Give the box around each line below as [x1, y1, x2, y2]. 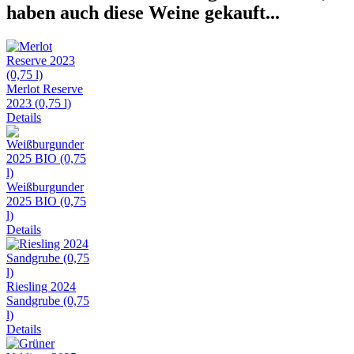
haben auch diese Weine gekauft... [6, 2, 280, 24]
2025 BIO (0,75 [6, 194, 86, 209]
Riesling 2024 [6, 280, 76, 294]
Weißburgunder [6, 180, 84, 194]
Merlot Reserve [6, 82, 83, 96]
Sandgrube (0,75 [6, 294, 89, 308]
